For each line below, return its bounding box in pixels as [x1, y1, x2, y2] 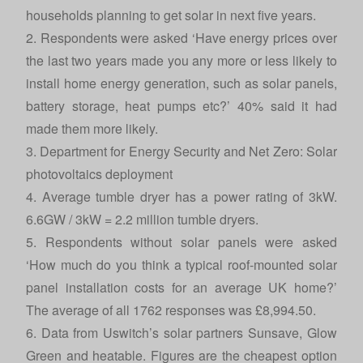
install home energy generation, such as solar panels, [26, 74, 337, 92]
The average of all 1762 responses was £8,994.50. [26, 301, 316, 319]
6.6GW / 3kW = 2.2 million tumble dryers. [26, 210, 258, 228]
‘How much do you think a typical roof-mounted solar [26, 255, 337, 274]
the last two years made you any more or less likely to [26, 51, 337, 70]
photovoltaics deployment [26, 164, 173, 183]
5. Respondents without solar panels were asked [26, 233, 337, 251]
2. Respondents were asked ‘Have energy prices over [26, 28, 337, 47]
